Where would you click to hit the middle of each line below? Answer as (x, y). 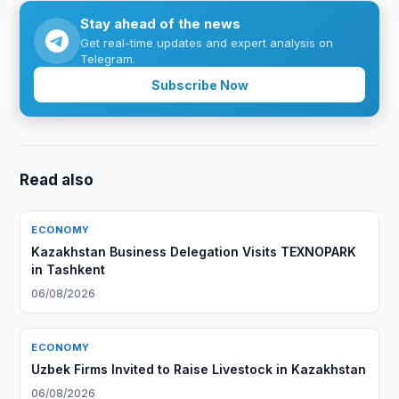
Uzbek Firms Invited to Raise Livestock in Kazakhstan (199, 369)
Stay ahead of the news (161, 24)
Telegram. (108, 59)
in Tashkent (69, 269)
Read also (57, 180)
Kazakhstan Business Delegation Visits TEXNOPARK (194, 252)
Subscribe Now (199, 85)
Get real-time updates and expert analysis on (207, 43)
